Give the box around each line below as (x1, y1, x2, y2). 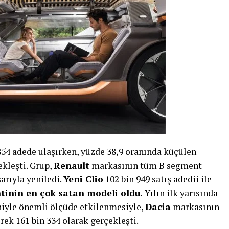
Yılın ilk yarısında (145, 187, 218, 199)
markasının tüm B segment (89, 159, 202, 171)
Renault (54, 159, 89, 171)
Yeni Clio (63, 173, 103, 185)
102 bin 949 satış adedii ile (103, 173, 212, 185)
